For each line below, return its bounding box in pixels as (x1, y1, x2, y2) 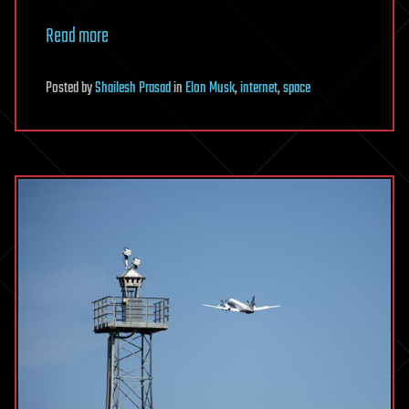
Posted (46, 77, 81, 101)
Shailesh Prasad (95, 77, 171, 101)
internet (240, 77, 278, 101)
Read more (46, 21, 109, 53)
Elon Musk (185, 77, 235, 101)
